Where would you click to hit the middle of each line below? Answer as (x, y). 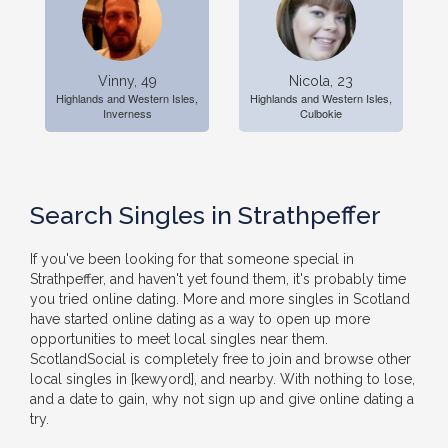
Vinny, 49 (127, 81)
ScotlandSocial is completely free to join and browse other (220, 359)
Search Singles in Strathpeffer (205, 215)
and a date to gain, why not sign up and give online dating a (222, 399)
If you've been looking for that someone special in (192, 259)
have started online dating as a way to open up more (200, 319)
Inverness (127, 113)
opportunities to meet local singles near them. (179, 339)
